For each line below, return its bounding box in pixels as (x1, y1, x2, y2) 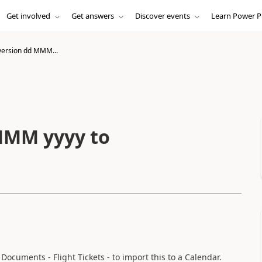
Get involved (6, 11, 50, 21)
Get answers (71, 11, 114, 21)
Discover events (135, 11, 190, 21)
